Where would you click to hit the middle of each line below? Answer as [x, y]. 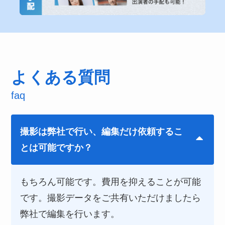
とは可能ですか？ [57, 147]
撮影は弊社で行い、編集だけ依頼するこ [102, 131]
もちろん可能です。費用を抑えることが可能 [111, 182]
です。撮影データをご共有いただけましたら [111, 198]
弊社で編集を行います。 [70, 214]
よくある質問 [61, 77]
